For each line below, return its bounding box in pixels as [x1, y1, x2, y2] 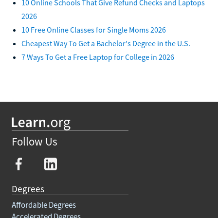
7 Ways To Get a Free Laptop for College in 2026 [21, 52, 174, 62]
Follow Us [12, 134, 57, 149]
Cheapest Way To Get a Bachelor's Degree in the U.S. [21, 38, 190, 48]
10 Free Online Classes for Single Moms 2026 [21, 24, 166, 35]
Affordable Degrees [12, 199, 76, 210]
